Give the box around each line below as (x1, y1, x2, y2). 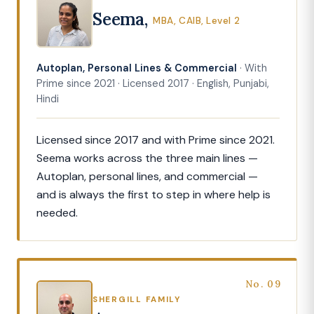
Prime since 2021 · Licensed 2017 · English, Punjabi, (36, 77, 269, 90)
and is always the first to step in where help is (36, 187, 271, 203)
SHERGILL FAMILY (93, 294, 181, 306)
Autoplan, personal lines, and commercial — (36, 169, 258, 184)
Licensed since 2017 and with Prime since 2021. (36, 132, 275, 148)
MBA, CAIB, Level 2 (153, 15, 240, 27)
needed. (36, 205, 78, 221)
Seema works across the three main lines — (36, 151, 258, 166)
